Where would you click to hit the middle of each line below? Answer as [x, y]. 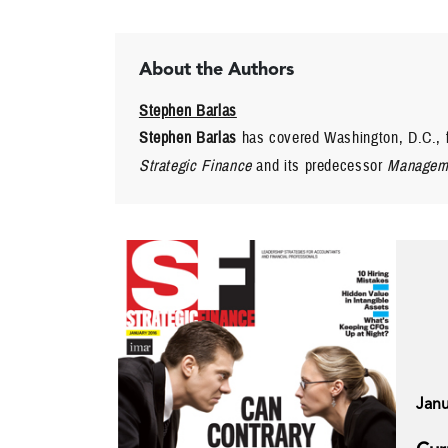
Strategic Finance [195, 166]
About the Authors [216, 69]
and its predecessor [319, 166]
